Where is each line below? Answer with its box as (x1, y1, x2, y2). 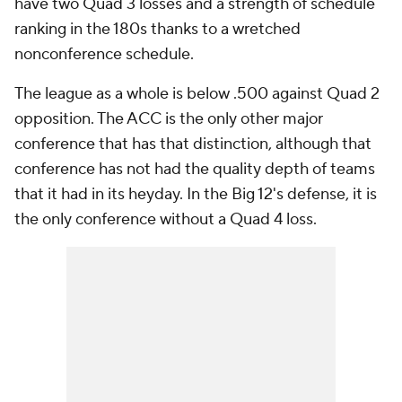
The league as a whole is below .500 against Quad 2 (14, 83, 380, 104)
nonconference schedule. (14, 44, 197, 65)
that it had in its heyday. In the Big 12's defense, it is (14, 184, 377, 205)
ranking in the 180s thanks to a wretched (14, 19, 301, 39)
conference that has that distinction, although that (14, 134, 371, 154)
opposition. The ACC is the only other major (14, 109, 323, 129)
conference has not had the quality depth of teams (14, 159, 375, 179)
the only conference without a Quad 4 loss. (14, 209, 317, 230)
